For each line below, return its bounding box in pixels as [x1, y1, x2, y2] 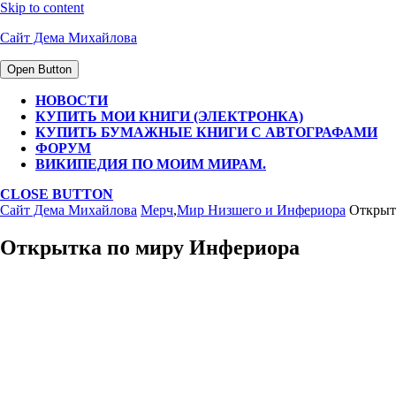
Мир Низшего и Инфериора [177, 202, 346, 217]
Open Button [7, 63, 72, 76]
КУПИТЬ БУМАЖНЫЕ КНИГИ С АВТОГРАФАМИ [35, 125, 377, 140]
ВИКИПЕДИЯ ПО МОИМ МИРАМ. [35, 156, 266, 171]
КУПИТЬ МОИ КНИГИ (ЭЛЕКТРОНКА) [35, 109, 303, 124]
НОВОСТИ [35, 93, 108, 108]
